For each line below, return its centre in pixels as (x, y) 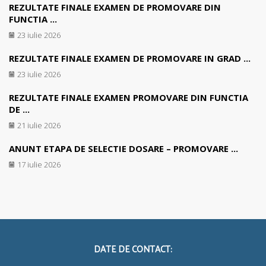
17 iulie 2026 (39, 165)
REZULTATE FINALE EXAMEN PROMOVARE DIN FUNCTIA (129, 98)
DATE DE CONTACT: (133, 249)
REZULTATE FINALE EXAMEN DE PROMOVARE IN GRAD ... (130, 58)
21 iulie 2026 (39, 126)
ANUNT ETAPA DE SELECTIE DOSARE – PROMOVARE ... (123, 149)
